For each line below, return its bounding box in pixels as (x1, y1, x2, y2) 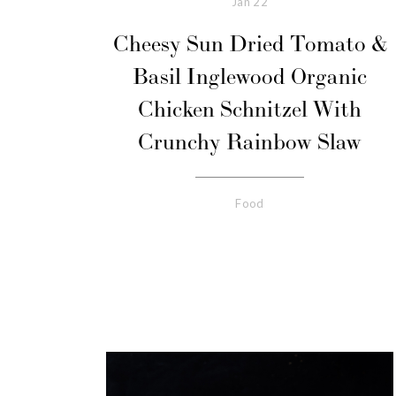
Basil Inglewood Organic (133, 64, 367, 92)
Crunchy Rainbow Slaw (138, 129, 362, 157)
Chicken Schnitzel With (138, 96, 362, 125)
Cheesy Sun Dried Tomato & (112, 31, 387, 59)
